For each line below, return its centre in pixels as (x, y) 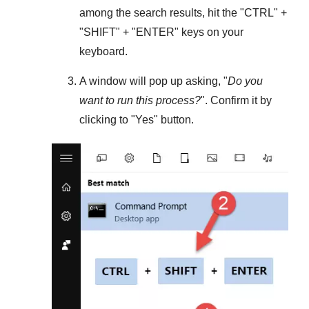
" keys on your (209, 32)
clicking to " (107, 120)
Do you (245, 81)
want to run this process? (140, 101)
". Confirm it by (236, 101)
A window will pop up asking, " (153, 81)
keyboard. (103, 52)
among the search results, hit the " (162, 13)
